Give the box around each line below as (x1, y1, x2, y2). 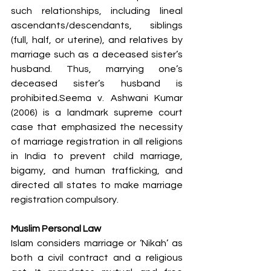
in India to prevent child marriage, (11, 151, 183, 161)
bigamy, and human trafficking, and (11, 165, 183, 175)
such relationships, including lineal (11, 5, 183, 16)
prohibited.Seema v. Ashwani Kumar (11, 93, 183, 103)
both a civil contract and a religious (11, 252, 183, 263)
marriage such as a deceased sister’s (11, 49, 183, 59)
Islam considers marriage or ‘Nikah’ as (11, 238, 183, 248)
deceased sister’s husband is (11, 78, 183, 88)
